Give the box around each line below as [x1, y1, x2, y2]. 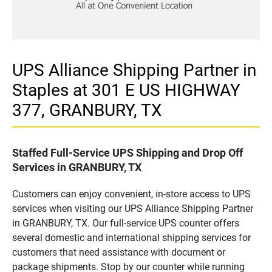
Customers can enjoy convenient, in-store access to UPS [12, 188, 251, 200]
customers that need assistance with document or [12, 246, 225, 258]
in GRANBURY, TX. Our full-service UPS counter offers [12, 217, 239, 229]
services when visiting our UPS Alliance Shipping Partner [12, 202, 253, 214]
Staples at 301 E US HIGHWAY [12, 80, 240, 100]
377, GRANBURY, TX [12, 100, 162, 120]
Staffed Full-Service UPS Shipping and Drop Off [12, 146, 243, 159]
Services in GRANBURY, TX [12, 160, 141, 174]
